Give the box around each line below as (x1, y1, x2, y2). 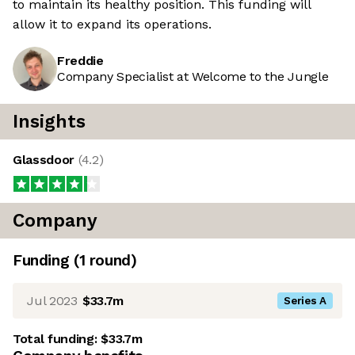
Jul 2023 (27, 292, 78, 308)
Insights (13, 111, 86, 133)
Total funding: (13, 331, 101, 347)
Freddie (57, 53, 104, 69)
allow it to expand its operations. (13, 17, 212, 32)
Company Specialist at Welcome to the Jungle (57, 69, 329, 85)
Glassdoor (13, 152, 78, 168)
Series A (284, 295, 326, 307)
